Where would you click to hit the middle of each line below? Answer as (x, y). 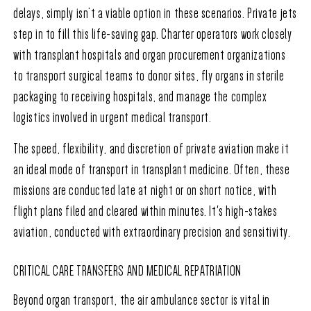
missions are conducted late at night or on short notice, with (145, 191)
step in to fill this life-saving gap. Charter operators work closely (153, 34)
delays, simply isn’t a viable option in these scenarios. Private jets (155, 14)
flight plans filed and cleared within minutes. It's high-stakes (145, 211)
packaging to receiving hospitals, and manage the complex (140, 97)
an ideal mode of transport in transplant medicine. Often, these (152, 170)
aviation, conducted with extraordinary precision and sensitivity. (152, 232)
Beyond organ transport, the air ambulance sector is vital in (142, 300)
